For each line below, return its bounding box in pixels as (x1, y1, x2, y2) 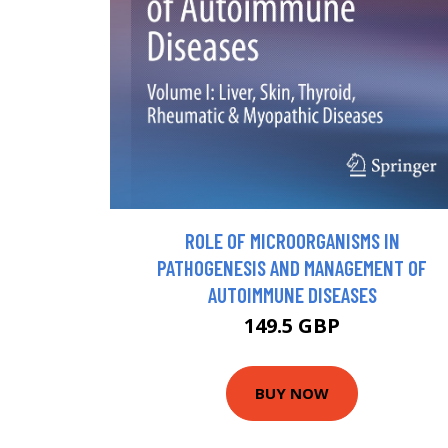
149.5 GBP (244, 311, 340, 339)
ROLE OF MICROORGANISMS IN (184, 227, 400, 253)
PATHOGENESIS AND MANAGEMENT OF (157, 254, 427, 280)
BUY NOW (255, 383, 329, 404)
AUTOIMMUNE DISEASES (207, 281, 377, 307)
